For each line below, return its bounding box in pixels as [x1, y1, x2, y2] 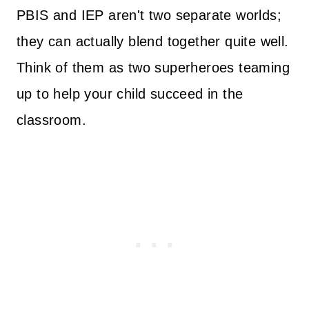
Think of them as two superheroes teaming [17, 59, 290, 75]
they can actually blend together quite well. [17, 33, 289, 49]
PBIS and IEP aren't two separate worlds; [17, 7, 281, 23]
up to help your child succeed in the [17, 86, 243, 101]
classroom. [17, 112, 87, 128]
